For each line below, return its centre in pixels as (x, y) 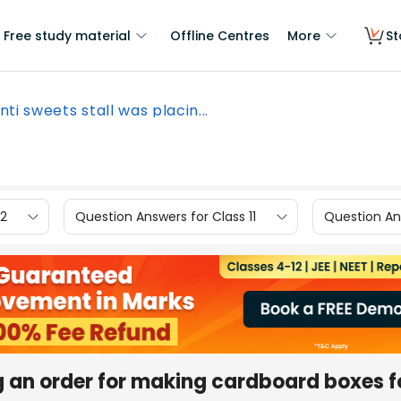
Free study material (67, 36)
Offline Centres (220, 36)
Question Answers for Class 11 (166, 216)
